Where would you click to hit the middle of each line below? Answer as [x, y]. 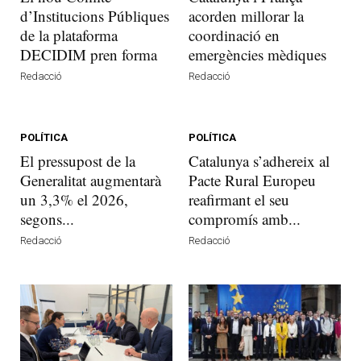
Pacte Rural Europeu [252, 180]
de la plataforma [69, 35]
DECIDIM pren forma [89, 54]
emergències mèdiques [257, 54]
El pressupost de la [78, 161]
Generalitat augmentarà [91, 180]
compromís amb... [245, 219]
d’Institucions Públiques [95, 16]
